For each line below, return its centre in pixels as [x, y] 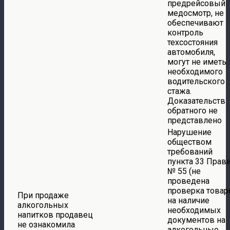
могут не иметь [197, 62]
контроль [185, 32]
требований [190, 151]
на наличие [188, 200]
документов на [196, 220]
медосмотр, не [196, 13]
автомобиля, [191, 52]
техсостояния [193, 42]
